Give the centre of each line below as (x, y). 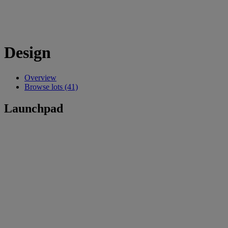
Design (27, 53)
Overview (40, 77)
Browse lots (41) (51, 87)
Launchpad (34, 108)
